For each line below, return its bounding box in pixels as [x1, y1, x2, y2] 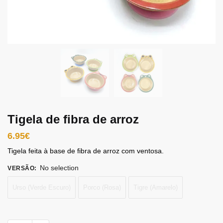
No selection [40, 164, 79, 172]
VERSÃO [7, 165, 34, 172]
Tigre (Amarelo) [133, 184, 178, 191]
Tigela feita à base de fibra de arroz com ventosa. [7, 147, 164, 155]
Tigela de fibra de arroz [7, 112, 139, 126]
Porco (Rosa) [83, 184, 121, 191]
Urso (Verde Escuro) [12, 184, 71, 191]
